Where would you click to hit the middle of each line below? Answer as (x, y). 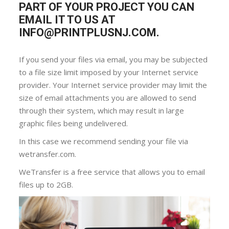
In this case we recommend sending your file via (104, 141)
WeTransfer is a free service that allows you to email (112, 171)
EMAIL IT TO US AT (67, 19)
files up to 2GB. (46, 184)
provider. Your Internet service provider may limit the (113, 85)
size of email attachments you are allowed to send (108, 97)
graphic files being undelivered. (74, 123)
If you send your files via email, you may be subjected (113, 59)
